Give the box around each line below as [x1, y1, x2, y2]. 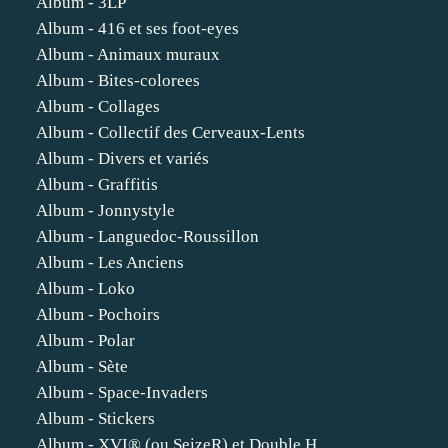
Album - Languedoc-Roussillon [36, 227, 259, 246]
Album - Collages [36, 97, 160, 116]
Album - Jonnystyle [36, 201, 175, 220]
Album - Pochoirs [36, 305, 160, 324]
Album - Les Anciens [36, 253, 184, 272]
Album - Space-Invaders [36, 383, 208, 402]
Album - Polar [36, 331, 135, 350]
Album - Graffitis [36, 175, 158, 194]
